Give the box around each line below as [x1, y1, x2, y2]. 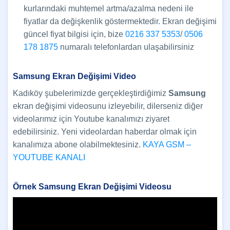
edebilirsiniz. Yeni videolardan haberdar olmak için [13, 127, 197, 137]
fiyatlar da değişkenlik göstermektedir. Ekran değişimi [23, 17, 217, 26]
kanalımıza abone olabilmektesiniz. [13, 140, 143, 149]
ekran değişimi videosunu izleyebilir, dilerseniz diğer [13, 102, 203, 111]
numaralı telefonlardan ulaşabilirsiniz [57, 43, 194, 52]
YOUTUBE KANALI [13, 153, 85, 162]
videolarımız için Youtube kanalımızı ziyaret [13, 114, 169, 124]
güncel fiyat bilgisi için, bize [23, 30, 125, 39]
